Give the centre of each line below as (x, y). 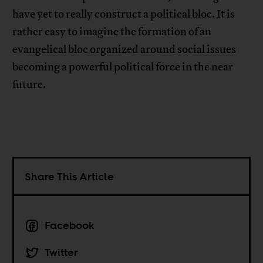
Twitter (62, 252)
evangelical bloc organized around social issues (124, 50)
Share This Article (70, 177)
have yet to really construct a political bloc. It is (124, 14)
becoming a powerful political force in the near (123, 67)
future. (29, 85)
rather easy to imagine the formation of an (112, 32)
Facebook (70, 225)
